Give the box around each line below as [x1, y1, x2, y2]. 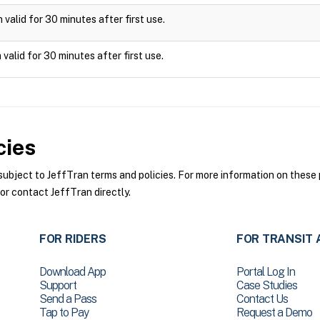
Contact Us [236, 292, 288, 306]
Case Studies [236, 279, 297, 292]
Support [39, 279, 76, 292]
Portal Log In [236, 265, 295, 279]
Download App [39, 265, 106, 279]
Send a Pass [39, 292, 96, 306]
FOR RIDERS [39, 232, 106, 246]
